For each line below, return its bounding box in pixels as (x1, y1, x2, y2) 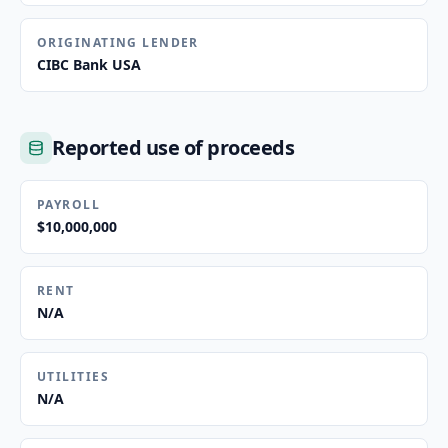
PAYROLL (37, 196, 101, 213)
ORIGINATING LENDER (37, 34, 199, 51)
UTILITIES (37, 368, 109, 385)
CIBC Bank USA (37, 55, 141, 74)
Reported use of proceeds (52, 134, 294, 161)
